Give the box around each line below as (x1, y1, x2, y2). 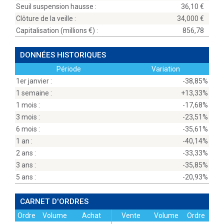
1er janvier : (16, 77, 52, 85)
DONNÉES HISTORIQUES (20, 50, 106, 59)
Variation (151, 65, 180, 73)
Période (56, 65, 81, 73)
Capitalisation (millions (16, 26, 88, 34)
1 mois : (16, 101, 40, 109)
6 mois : (16, 125, 40, 133)
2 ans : (16, 149, 36, 157)
